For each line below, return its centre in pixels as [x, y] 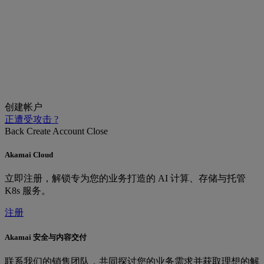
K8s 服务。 [28, 190]
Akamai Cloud [29, 154]
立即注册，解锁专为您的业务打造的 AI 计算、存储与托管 [125, 178]
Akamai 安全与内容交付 [46, 237]
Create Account [55, 131]
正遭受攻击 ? [32, 120]
